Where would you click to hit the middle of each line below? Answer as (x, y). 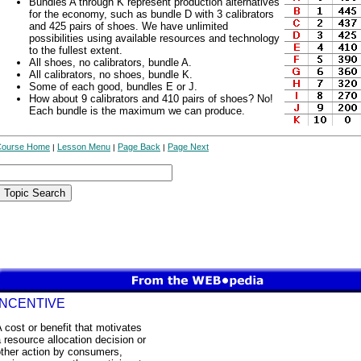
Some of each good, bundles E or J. (113, 87)
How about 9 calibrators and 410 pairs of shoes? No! (151, 99)
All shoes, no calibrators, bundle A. (110, 62)
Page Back (139, 147)
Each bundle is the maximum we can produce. (137, 111)
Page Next (188, 147)
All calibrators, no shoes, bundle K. (111, 75)
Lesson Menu (84, 147)
